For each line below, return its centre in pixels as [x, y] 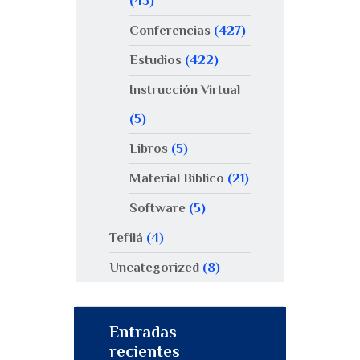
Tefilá [126, 237]
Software [157, 207]
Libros [148, 148]
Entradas [143, 332]
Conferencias [170, 30]
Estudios [155, 59]
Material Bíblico [176, 178]
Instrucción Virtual [184, 89]
